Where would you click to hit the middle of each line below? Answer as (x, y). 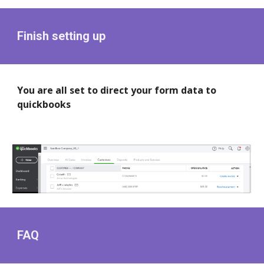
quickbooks (44, 104)
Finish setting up (62, 36)
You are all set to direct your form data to (117, 90)
